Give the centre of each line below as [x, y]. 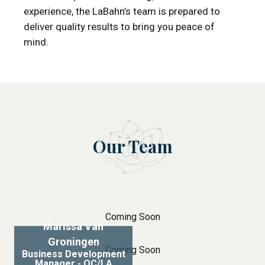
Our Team [132, 146]
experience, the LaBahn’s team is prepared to [122, 11]
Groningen [73, 242]
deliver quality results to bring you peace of [119, 27]
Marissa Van [74, 226]
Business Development [73, 254]
